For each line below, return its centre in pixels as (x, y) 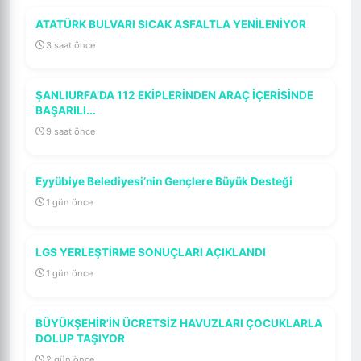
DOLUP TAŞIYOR (80, 338)
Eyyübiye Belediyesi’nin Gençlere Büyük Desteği (164, 181)
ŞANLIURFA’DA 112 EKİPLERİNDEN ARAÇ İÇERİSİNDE (174, 95)
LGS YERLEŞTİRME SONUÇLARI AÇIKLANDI (151, 252)
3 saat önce (71, 45)
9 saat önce (71, 131)
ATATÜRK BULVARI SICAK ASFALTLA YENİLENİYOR (171, 24)
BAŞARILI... (66, 110)
